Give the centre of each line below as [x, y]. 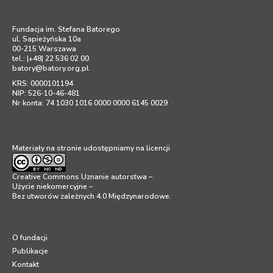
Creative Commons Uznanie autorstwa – [82, 176]
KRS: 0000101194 [43, 83]
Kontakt [26, 264]
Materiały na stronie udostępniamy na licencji [91, 148]
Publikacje [30, 251]
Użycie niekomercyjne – [52, 186]
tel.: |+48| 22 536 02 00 [51, 58]
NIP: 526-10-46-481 [46, 93]
